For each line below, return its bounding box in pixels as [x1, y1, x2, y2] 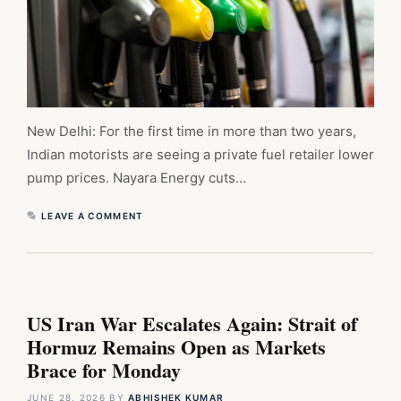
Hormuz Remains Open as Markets [27, 332, 326, 363]
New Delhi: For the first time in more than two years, [27, 123, 356, 141]
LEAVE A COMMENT [41, 210, 144, 222]
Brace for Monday [27, 355, 181, 386]
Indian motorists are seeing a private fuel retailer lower [27, 146, 374, 164]
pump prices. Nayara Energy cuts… [27, 169, 246, 187]
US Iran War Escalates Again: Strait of [27, 309, 357, 339]
